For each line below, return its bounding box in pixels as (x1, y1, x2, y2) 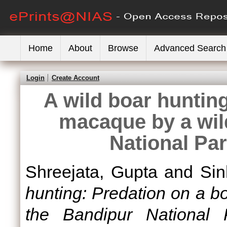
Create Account (52, 74, 99, 82)
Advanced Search (154, 43, 226, 53)
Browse (108, 43, 138, 53)
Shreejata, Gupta (25, 162, 158, 181)
